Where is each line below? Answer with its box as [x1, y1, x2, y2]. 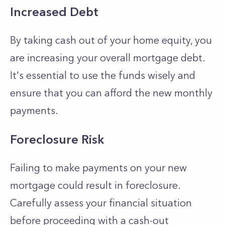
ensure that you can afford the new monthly [10, 87, 212, 99]
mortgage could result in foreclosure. [10, 179, 180, 191]
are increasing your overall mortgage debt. [10, 52, 205, 64]
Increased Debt [10, 5, 98, 19]
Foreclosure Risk [10, 132, 104, 147]
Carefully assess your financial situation [10, 197, 192, 209]
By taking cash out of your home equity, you [10, 34, 212, 46]
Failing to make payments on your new [10, 162, 187, 174]
